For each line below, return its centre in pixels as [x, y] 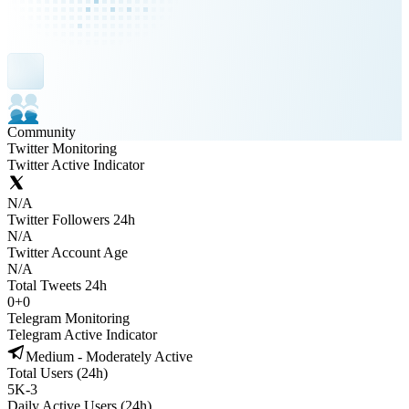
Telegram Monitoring [68, 318]
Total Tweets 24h [57, 285]
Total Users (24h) [58, 373]
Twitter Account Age [68, 252]
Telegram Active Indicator [82, 335]
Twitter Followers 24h [71, 220]
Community [42, 132]
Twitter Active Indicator [76, 165]
